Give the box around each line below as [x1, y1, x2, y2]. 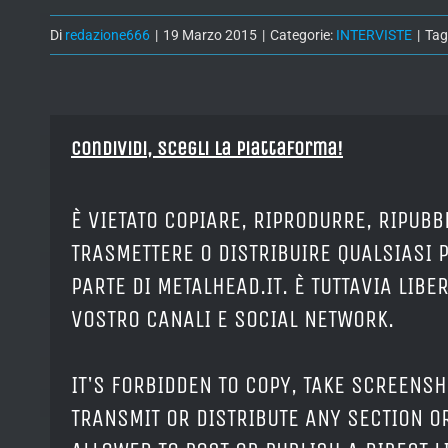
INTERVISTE [336, 27, 412, 44]
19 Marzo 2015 [163, 27, 257, 44]
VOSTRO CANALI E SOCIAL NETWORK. [71, 305, 394, 334]
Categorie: [270, 27, 336, 44]
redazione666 [65, 27, 150, 44]
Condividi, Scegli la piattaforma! [71, 137, 343, 161]
